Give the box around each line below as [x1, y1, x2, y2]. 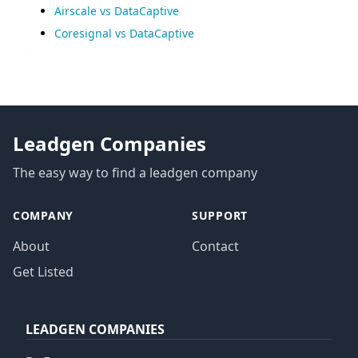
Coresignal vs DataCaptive [54, 26, 194, 41]
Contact [192, 237, 239, 255]
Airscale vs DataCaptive [54, 3, 179, 18]
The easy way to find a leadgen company [13, 164, 257, 181]
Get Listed [13, 263, 74, 280]
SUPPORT [192, 208, 248, 223]
